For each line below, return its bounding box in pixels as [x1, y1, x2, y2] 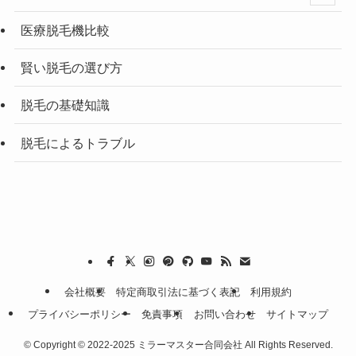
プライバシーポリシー [27, 308, 131, 320]
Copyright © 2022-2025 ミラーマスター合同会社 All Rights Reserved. [30, 339, 333, 351]
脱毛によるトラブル [20, 135, 135, 150]
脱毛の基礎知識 [20, 98, 110, 113]
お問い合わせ [193, 308, 256, 320]
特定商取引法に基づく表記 [116, 285, 240, 298]
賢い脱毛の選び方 [20, 60, 122, 75]
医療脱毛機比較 [20, 22, 110, 37]
